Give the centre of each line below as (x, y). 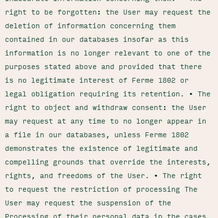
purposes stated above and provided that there (103, 66)
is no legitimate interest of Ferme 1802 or (97, 80)
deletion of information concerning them (90, 25)
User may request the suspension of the (88, 202)
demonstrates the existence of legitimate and (101, 148)
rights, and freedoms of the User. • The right (103, 175)
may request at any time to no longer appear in (106, 121)
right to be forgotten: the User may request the (108, 12)
